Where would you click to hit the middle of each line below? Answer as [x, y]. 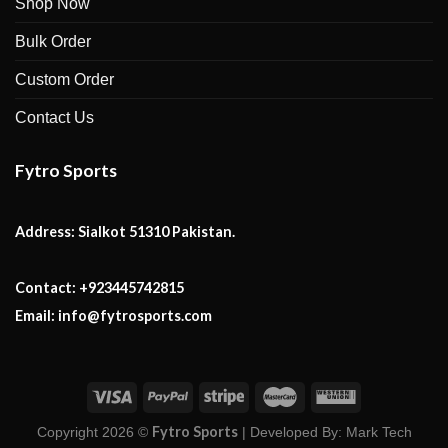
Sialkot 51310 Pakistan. [155, 232]
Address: [45, 232]
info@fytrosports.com [133, 316]
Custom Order [64, 79]
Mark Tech [378, 432]
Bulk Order [53, 41]
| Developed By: [291, 432]
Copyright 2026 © [94, 432]
